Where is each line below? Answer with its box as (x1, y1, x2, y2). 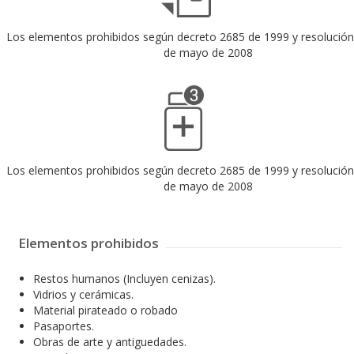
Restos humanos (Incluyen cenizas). (33, 271, 216, 287)
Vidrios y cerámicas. (33, 287, 134, 303)
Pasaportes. (33, 318, 94, 334)
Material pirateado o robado (33, 303, 178, 318)
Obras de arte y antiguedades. (33, 334, 186, 350)
